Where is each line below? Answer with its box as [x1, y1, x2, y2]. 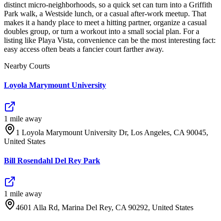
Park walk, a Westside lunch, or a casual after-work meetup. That [4, 9, 206, 18]
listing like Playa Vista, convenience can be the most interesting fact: [4, 36, 216, 45]
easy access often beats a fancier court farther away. [4, 45, 164, 54]
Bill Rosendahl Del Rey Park [4, 156, 100, 165]
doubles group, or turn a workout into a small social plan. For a [4, 27, 199, 36]
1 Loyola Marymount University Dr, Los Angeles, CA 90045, [16, 128, 208, 137]
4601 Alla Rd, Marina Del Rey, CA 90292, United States [16, 203, 193, 212]
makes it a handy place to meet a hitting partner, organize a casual [4, 18, 207, 27]
